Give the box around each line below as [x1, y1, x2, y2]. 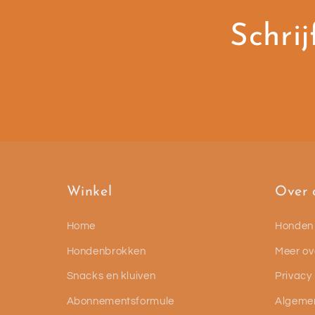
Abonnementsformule [66, 295, 174, 307]
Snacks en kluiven [66, 271, 156, 282]
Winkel [66, 185, 112, 200]
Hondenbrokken [66, 245, 146, 257]
